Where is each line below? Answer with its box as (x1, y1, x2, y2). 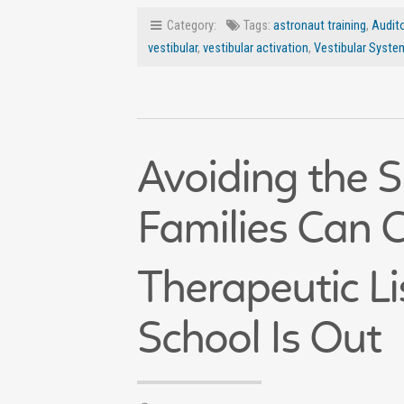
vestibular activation (203, 41, 308, 56)
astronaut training (273, 18, 366, 33)
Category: (164, 18, 225, 33)
